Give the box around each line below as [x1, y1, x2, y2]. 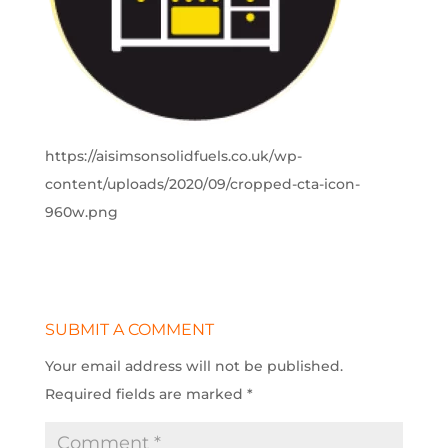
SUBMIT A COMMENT [44, 320, 214, 340]
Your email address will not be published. [44, 357, 343, 376]
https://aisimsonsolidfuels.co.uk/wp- [44, 147, 302, 166]
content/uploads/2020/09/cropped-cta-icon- [44, 175, 360, 194]
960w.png [44, 203, 118, 222]
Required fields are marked [44, 385, 247, 404]
